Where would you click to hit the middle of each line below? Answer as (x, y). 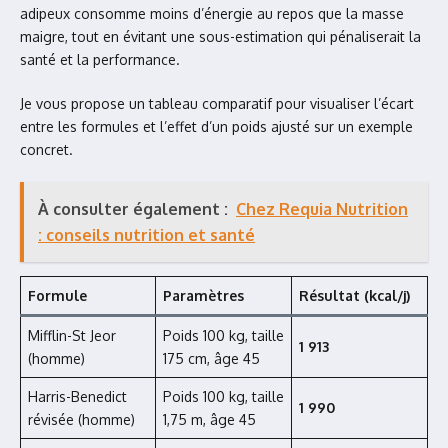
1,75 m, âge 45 (209, 419)
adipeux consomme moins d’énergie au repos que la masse (212, 13)
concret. (46, 149)
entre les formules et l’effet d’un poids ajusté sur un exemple (216, 126)
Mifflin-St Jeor (72, 335)
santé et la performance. (100, 59)
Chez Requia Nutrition (322, 209)
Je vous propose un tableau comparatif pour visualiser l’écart (217, 103)
